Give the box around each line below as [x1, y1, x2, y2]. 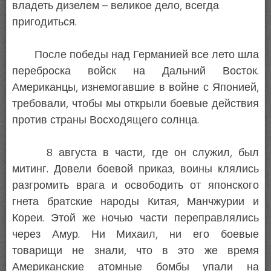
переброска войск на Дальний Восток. [12, 64, 259, 78]
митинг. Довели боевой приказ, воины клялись [12, 162, 259, 176]
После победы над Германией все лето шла [12, 48, 259, 62]
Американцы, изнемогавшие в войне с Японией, [12, 80, 259, 94]
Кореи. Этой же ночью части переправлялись [12, 211, 259, 225]
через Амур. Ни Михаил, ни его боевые [12, 227, 259, 241]
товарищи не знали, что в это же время [12, 244, 259, 258]
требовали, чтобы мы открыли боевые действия [12, 97, 259, 111]
